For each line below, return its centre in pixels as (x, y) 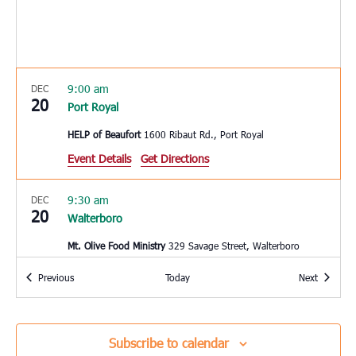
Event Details (99, 159)
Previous (56, 278)
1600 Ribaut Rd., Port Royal (242, 135)
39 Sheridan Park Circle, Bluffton (269, 336)
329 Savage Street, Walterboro (276, 246)
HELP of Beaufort (105, 135)
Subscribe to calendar (169, 343)
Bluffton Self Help (106, 336)
